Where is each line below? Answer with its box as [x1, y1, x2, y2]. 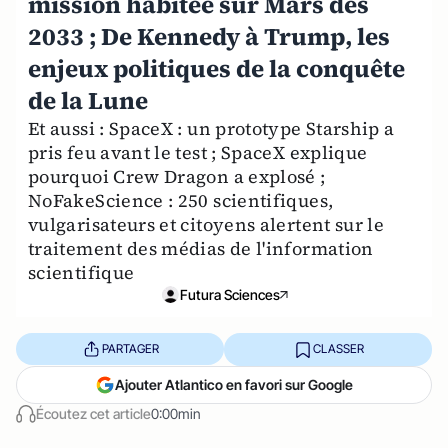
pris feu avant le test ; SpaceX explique [28, 139, 368, 165]
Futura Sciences [180, 285, 280, 303]
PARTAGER [101, 341, 159, 357]
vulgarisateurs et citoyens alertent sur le [28, 211, 385, 237]
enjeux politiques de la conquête [28, 51, 405, 85]
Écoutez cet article [36, 404, 151, 422]
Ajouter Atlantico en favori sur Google [115, 375, 353, 393]
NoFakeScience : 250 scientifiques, [28, 187, 334, 213]
